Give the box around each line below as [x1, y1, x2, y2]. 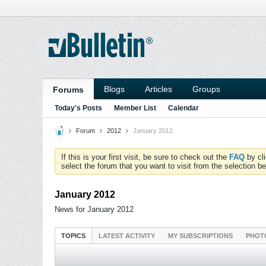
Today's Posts [55, 104, 102, 112]
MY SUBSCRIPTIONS [168, 232, 233, 239]
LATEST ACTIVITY [99, 232, 155, 239]
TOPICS [61, 232, 85, 239]
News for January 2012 [55, 205, 134, 214]
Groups [192, 84, 220, 94]
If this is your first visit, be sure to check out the [61, 153, 229, 161]
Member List [114, 104, 156, 112]
